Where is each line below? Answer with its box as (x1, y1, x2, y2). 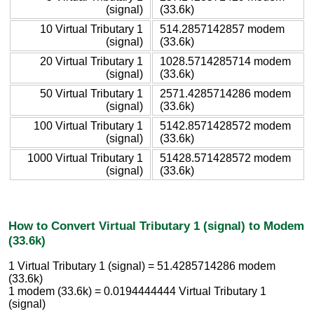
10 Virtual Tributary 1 (40, 22, 143, 35)
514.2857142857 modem (160, 22, 285, 35)
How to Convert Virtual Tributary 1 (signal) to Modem (8, 218, 304, 233)
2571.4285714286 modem (160, 87, 291, 100)
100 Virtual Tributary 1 (34, 119, 143, 132)
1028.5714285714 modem (160, 55, 291, 67)
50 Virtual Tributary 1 (40, 87, 143, 100)
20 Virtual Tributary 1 (40, 55, 143, 67)
